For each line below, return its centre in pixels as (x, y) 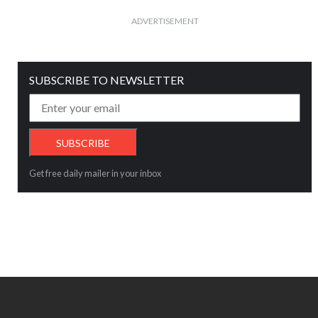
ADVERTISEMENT (165, 21)
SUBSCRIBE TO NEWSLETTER (106, 79)
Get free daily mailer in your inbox (95, 173)
